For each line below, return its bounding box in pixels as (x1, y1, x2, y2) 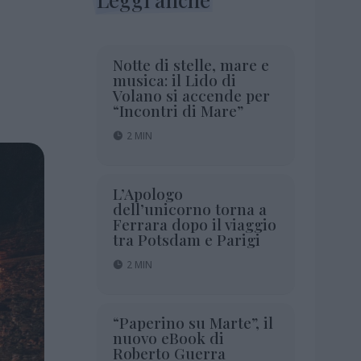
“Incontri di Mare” (112, 99, 243, 121)
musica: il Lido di (112, 68, 236, 90)
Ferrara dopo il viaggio (112, 213, 276, 234)
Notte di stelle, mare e (112, 53, 269, 75)
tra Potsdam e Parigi (112, 228, 260, 250)
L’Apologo (112, 182, 183, 204)
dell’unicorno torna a (112, 197, 267, 219)
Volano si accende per (112, 84, 270, 106)
